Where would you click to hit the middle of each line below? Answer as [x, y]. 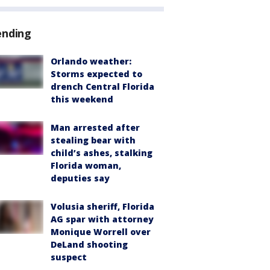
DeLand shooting [89, 244]
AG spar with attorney [102, 219]
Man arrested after [95, 127]
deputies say [80, 178]
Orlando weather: [91, 61]
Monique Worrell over [101, 231]
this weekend [82, 99]
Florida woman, [86, 165]
